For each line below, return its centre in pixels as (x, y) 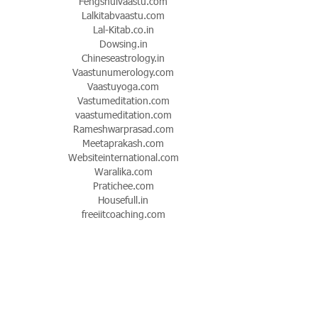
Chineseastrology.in (123, 57)
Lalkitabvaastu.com (123, 15)
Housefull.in (123, 199)
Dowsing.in (123, 43)
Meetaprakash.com (123, 143)
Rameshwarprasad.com (123, 128)
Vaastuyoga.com (123, 86)
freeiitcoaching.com (123, 214)
